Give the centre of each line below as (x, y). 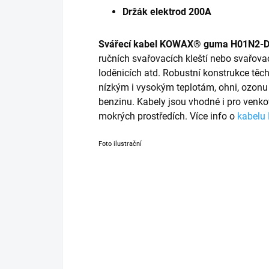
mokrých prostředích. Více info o (168, 116)
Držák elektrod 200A (167, 11)
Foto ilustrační (120, 144)
